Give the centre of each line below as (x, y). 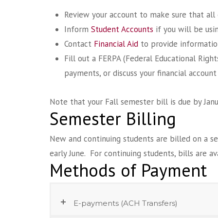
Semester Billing (113, 119)
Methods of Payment (128, 170)
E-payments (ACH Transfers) (126, 203)
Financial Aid (116, 44)
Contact (79, 44)
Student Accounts (122, 29)
